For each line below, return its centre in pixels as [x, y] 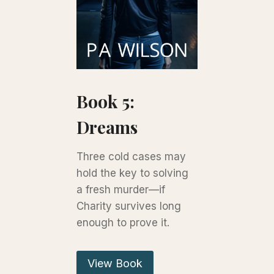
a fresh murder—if [121, 189]
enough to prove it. [123, 222]
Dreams [107, 127]
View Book [115, 263]
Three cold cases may [131, 156]
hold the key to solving [133, 173]
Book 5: [106, 101]
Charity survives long [129, 206]
